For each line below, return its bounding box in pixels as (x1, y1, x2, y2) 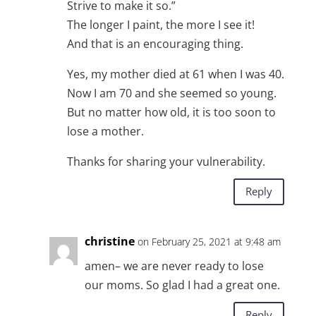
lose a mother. (66, 123, 144, 139)
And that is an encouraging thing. (66, 35, 243, 51)
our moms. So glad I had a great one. (84, 276, 280, 293)
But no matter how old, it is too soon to (66, 104, 276, 120)
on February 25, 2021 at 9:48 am (137, 234, 281, 248)
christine (84, 233, 135, 249)
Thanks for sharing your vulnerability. (66, 153, 265, 169)
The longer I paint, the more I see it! (66, 16, 255, 32)
